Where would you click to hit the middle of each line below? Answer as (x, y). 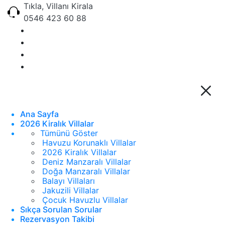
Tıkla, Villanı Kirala (58, 6)
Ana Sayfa (39, 114)
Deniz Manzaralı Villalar (87, 162)
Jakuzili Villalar (71, 190)
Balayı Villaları (69, 181)
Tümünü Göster (69, 133)
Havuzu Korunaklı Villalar (89, 143)
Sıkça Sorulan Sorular (61, 209)
